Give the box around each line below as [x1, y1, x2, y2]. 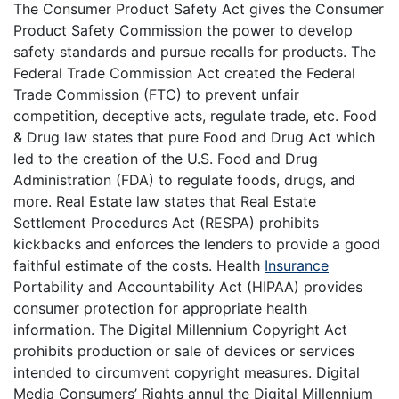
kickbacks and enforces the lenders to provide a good [13, 235, 380, 254]
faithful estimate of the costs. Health [13, 256, 265, 275]
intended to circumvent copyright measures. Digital [13, 363, 360, 382]
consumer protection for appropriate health [13, 299, 307, 318]
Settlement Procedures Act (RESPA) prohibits [13, 214, 319, 232]
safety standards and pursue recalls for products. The [13, 43, 376, 61]
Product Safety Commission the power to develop [13, 21, 353, 40]
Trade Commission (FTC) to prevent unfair [13, 85, 299, 104]
